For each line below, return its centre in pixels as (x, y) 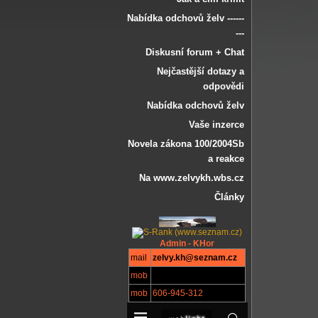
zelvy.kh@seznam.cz (195, 258)
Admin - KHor (187, 243)
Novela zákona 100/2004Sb (186, 144)
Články (229, 197)
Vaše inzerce (216, 125)
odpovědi (224, 86)
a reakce (226, 159)
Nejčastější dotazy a (201, 71)
